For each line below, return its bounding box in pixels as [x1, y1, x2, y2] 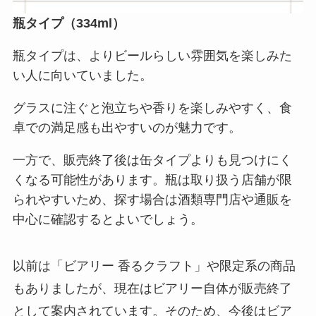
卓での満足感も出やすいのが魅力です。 [12, 121, 241, 135]
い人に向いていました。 [12, 68, 152, 83]
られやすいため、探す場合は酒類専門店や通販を [12, 192, 292, 207]
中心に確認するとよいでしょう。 [12, 212, 203, 226]
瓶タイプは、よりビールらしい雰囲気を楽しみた [12, 49, 292, 63]
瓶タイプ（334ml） [12, 16, 125, 31]
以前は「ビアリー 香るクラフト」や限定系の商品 [12, 258, 296, 273]
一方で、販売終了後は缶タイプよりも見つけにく [12, 152, 292, 167]
